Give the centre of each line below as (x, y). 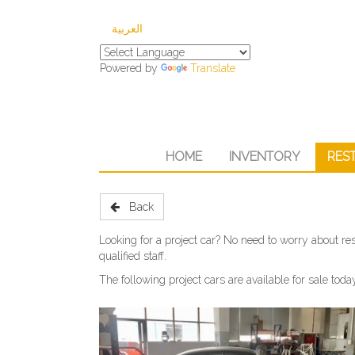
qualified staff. (133, 256)
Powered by (130, 68)
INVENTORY (264, 157)
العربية (127, 29)
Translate (213, 68)
